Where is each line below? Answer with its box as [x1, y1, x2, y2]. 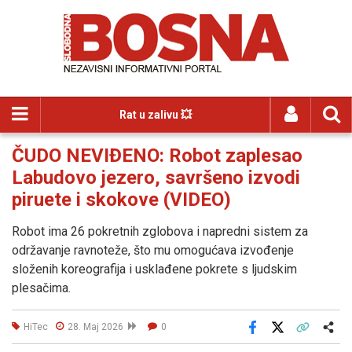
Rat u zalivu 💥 [119, 108, 192, 121]
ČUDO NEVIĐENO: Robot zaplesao [12, 145, 302, 167]
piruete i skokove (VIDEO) [12, 189, 231, 211]
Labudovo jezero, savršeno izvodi [12, 167, 300, 189]
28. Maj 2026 [68, 321, 128, 332]
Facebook [251, 332, 298, 344]
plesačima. [12, 280, 71, 295]
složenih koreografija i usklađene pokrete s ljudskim [12, 262, 297, 277]
